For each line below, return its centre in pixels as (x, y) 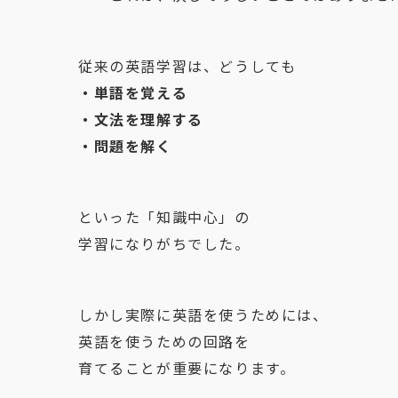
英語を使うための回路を (164, 341)
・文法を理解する (141, 119)
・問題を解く (125, 146)
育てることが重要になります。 (187, 368)
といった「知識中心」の (164, 217)
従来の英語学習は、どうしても (187, 66)
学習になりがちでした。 (164, 243)
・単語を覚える (133, 92)
